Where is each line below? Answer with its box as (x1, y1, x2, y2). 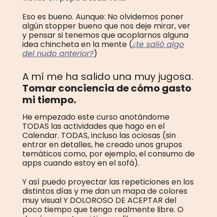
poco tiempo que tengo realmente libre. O (22, 204, 184, 215)
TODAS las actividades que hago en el (22, 121, 165, 132)
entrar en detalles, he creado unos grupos (22, 139, 182, 150)
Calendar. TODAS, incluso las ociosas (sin (22, 130, 176, 141)
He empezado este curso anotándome (22, 111, 170, 123)
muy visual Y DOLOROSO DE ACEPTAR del (22, 195, 176, 206)
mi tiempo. (22, 93, 76, 107)
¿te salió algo (132, 39, 184, 50)
